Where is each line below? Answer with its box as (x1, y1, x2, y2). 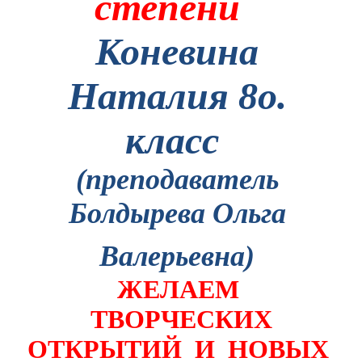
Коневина (95, 30, 259, 74)
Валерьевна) (99, 240, 255, 273)
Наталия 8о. (67, 74, 287, 118)
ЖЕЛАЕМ (116, 275, 239, 305)
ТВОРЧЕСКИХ (90, 305, 272, 335)
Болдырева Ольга (68, 197, 286, 230)
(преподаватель (75, 163, 279, 196)
